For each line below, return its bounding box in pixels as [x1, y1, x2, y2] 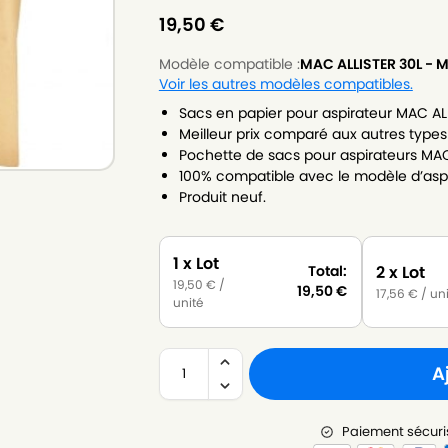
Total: [308, 261, 347, 281]
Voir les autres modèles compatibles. [158, 75, 413, 94]
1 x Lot [173, 251, 220, 275]
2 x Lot [376, 260, 426, 284]
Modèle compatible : [158, 54, 300, 74]
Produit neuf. [178, 187, 266, 207]
